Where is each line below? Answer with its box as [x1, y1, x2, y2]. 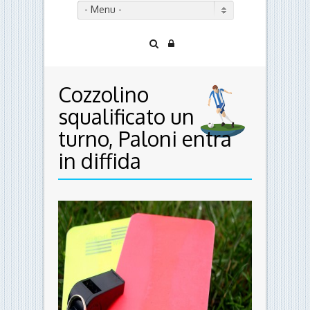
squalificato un [58, 103, 194, 130]
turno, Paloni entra [58, 125, 232, 152]
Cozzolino [58, 81, 149, 108]
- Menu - [84, 3, 122, 16]
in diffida [58, 147, 141, 174]
